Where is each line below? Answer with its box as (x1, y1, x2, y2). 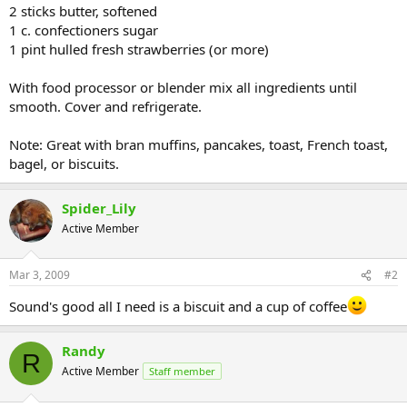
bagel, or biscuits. (9, 154, 119, 173)
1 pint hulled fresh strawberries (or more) (9, 39, 269, 58)
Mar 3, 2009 (9, 267, 70, 283)
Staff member (149, 364, 215, 378)
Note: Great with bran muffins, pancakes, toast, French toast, (9, 134, 388, 154)
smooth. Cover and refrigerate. (9, 96, 202, 115)
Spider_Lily (62, 198, 136, 217)
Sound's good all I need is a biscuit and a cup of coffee (9, 297, 347, 315)
